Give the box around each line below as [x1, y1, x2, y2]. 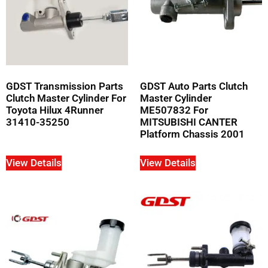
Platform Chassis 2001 [140, 128, 245, 141]
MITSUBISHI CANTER [140, 116, 237, 129]
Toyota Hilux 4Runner [6, 104, 103, 117]
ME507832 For [140, 104, 208, 117]
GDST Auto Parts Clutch [140, 80, 248, 93]
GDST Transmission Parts [6, 80, 123, 93]
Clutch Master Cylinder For [6, 92, 126, 105]
